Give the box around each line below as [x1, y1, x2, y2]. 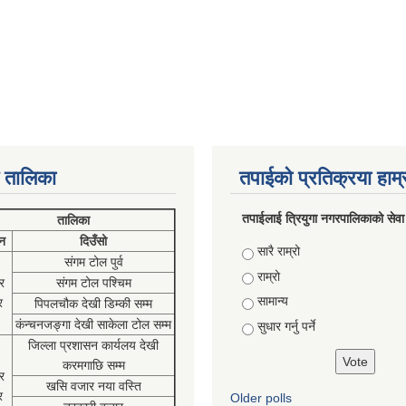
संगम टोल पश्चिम [55, 275, 131, 290]
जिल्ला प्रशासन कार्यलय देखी [28, 338, 159, 353]
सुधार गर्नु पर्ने [256, 318, 315, 333]
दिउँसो [80, 234, 107, 248]
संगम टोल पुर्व [63, 255, 123, 269]
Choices [241, 244, 293, 258]
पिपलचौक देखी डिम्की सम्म [34, 296, 152, 311]
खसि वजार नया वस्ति [45, 379, 141, 393]
